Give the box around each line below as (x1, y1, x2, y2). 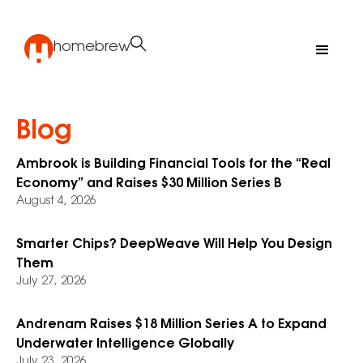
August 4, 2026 (16, 196, 96, 207)
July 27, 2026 (16, 276, 87, 288)
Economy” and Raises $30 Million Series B (16, 177, 282, 190)
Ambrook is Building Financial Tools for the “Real (16, 158, 331, 171)
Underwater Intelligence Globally (16, 338, 234, 351)
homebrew (53, 41, 130, 55)
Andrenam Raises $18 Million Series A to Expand (16, 318, 327, 331)
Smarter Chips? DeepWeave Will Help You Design (16, 238, 332, 251)
